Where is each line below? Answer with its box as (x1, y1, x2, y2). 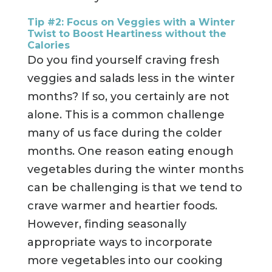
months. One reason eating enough (27, 144, 234, 158)
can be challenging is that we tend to (27, 181, 242, 195)
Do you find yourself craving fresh (27, 53, 220, 67)
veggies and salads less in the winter (27, 72, 235, 86)
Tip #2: (27, 16, 67, 29)
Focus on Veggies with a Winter (66, 16, 235, 29)
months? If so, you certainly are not (27, 90, 229, 104)
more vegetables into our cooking (27, 254, 223, 268)
